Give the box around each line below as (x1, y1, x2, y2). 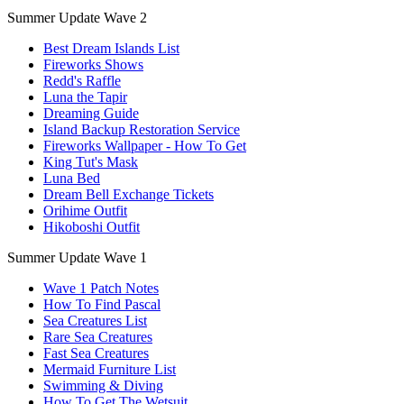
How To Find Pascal (43, 296, 161, 312)
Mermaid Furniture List (43, 361, 176, 377)
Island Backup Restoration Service (43, 121, 240, 137)
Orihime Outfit (43, 202, 127, 218)
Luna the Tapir (43, 88, 127, 105)
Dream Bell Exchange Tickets (43, 186, 214, 202)
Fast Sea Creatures (43, 344, 149, 361)
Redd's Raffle (43, 72, 121, 88)
